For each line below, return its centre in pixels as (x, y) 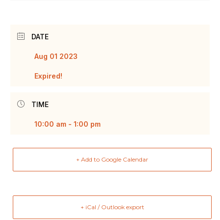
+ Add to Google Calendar (112, 159)
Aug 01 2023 (56, 56)
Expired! (49, 76)
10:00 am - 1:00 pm (68, 124)
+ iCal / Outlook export (112, 207)
